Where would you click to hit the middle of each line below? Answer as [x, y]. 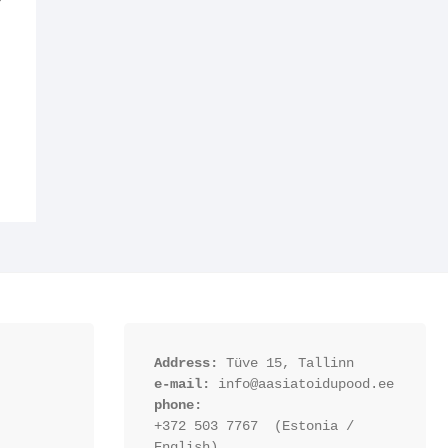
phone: [177, 405]
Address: [185, 363]
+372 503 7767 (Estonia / [253, 426]
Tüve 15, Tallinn [285, 363]
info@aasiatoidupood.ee [301, 384]
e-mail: [181, 384]
